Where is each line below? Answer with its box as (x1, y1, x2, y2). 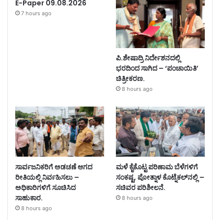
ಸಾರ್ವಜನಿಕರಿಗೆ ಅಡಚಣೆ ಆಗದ (15, 162, 92, 172)
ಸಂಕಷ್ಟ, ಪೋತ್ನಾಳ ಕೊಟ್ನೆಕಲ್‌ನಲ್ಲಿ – (115, 172, 204, 182)
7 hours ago (21, 10, 52, 17)
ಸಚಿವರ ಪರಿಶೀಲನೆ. (115, 182, 165, 192)
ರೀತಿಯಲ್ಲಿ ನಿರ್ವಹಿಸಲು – (15, 172, 79, 182)
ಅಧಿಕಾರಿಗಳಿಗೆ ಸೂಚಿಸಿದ (15, 182, 76, 192)
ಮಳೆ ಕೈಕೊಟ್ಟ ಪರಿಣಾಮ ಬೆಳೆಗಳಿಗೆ (115, 162, 198, 172)
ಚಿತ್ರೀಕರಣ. (115, 74, 145, 84)
